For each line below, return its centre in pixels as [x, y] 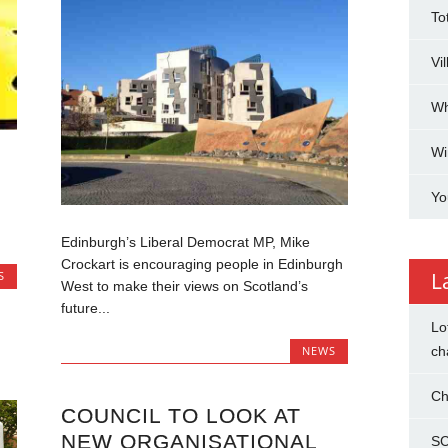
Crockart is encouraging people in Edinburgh [201, 264]
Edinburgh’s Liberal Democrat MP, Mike [185, 242]
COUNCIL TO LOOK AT [180, 415]
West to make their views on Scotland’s [184, 286]
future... [85, 308]
